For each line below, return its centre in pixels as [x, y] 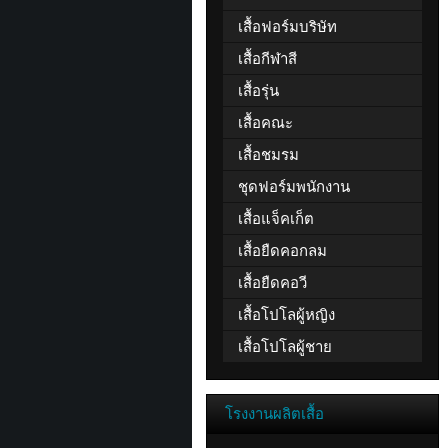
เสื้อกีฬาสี [267, 58]
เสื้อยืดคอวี [272, 282]
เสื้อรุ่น [258, 90]
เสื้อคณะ [265, 122]
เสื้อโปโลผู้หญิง [286, 314]
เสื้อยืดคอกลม [282, 250]
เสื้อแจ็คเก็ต [276, 218]
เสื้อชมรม [268, 154]
